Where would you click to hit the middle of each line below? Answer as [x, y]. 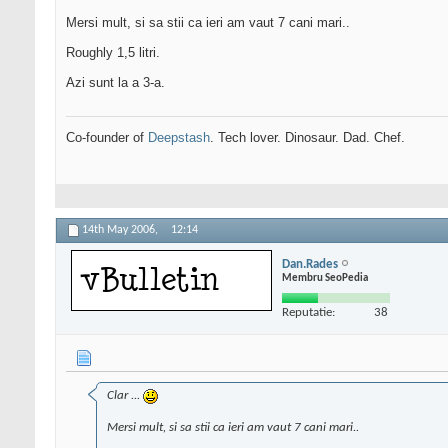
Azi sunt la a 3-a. [115, 83]
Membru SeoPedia [325, 278]
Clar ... [125, 396]
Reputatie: [308, 312]
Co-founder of [107, 138]
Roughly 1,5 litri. [113, 53]
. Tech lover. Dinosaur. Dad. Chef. [307, 138]
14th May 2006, [121, 230]
